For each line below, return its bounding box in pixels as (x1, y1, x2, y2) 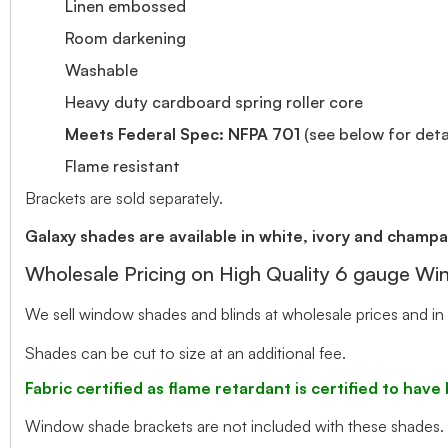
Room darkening (65, 27, 186, 48)
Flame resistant (65, 155, 180, 176)
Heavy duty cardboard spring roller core (65, 91, 363, 112)
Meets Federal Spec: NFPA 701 (65, 123, 300, 144)
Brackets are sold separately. (25, 187, 223, 208)
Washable (65, 59, 138, 80)
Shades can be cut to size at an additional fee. (25, 342, 346, 363)
